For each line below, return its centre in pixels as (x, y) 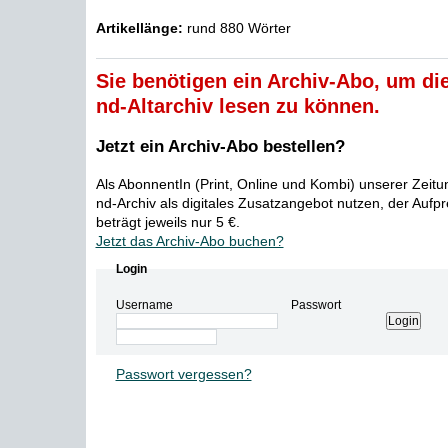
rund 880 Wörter (236, 28)
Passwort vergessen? (183, 374)
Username (144, 305)
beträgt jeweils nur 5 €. (167, 222)
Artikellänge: (139, 28)
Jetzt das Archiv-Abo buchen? (189, 241)
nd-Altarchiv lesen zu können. (237, 106)
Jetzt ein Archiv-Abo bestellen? (220, 146)
